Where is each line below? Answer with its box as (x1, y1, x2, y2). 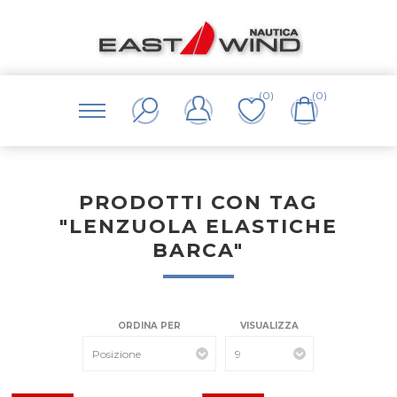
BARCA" (152, 238, 245, 262)
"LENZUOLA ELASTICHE (58, 214, 338, 238)
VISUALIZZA (240, 320, 300, 331)
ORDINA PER (118, 320, 182, 331)
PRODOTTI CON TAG (79, 191, 318, 214)
